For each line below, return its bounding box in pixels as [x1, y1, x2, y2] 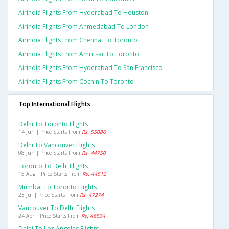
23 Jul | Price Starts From [18, 191, 80, 199]
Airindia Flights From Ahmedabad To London [18, 22, 149, 31]
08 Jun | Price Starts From [18, 149, 82, 157]
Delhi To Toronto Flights [18, 120, 88, 129]
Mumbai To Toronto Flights [18, 182, 97, 192]
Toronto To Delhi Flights [18, 162, 88, 171]
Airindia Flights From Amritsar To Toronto [18, 50, 139, 59]
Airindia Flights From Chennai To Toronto [18, 36, 138, 45]
